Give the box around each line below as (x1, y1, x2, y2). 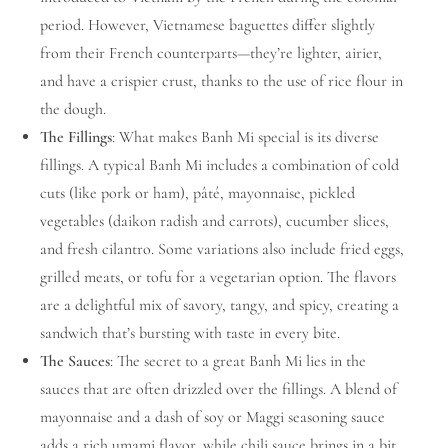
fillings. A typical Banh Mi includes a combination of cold (40, 154, 399, 175)
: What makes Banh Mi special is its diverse (112, 126, 379, 147)
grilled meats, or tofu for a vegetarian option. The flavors (40, 266, 396, 287)
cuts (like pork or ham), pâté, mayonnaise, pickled (40, 182, 355, 203)
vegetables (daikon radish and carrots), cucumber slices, (40, 210, 389, 231)
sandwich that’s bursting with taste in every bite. (40, 322, 340, 343)
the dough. (40, 98, 106, 119)
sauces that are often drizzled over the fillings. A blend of (40, 378, 397, 399)
